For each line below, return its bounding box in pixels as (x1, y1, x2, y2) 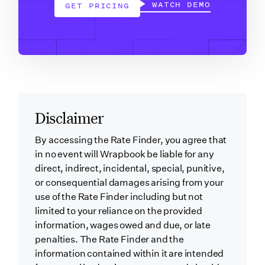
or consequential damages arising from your (35, 177, 224, 189)
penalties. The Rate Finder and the (35, 234, 184, 245)
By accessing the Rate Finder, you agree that (35, 134, 227, 146)
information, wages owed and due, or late (35, 219, 211, 231)
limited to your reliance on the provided (35, 205, 202, 217)
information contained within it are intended (35, 248, 224, 260)
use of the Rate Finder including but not (35, 191, 203, 203)
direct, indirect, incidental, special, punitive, (35, 163, 225, 174)
